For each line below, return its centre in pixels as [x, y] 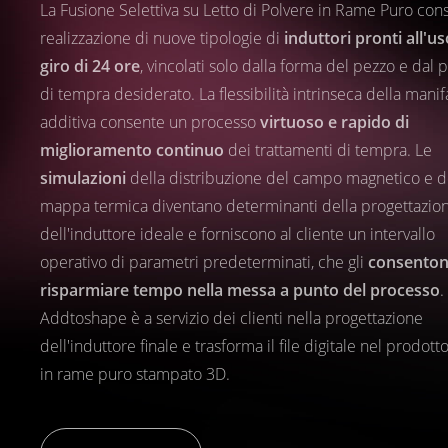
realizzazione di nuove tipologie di [162, 37]
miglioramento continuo [132, 149]
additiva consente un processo [150, 121]
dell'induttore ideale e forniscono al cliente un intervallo [237, 233]
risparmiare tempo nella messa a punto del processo [240, 289]
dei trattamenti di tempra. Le [328, 149]
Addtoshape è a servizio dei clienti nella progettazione [231, 317]
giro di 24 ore [90, 65]
